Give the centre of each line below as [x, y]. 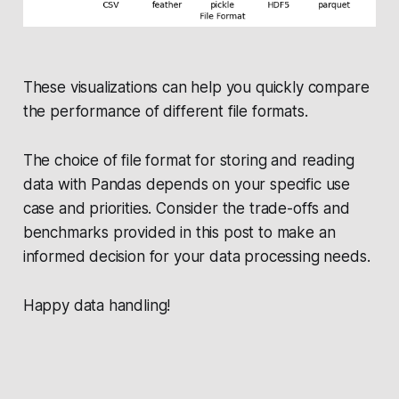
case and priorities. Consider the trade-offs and [186, 209]
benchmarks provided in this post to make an [179, 233]
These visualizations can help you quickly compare [196, 88]
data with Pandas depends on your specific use [187, 185]
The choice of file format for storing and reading [188, 161]
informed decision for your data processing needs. [196, 257]
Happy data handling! [97, 306]
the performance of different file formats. [165, 112]
